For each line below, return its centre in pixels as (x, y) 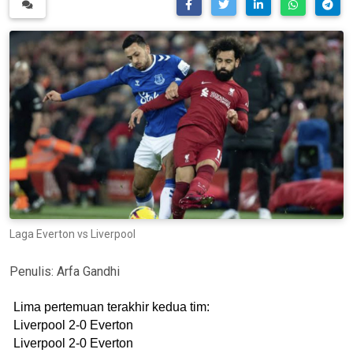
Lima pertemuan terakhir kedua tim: (111, 307)
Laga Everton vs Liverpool (72, 234)
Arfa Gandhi (88, 271)
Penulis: (33, 271)
